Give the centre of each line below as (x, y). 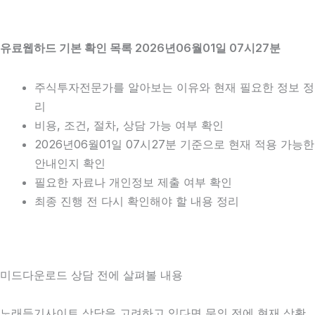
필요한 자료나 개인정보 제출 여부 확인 (134, 182)
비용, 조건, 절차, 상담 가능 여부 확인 (129, 125)
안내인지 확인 (70, 163)
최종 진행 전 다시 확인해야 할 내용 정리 (137, 201)
